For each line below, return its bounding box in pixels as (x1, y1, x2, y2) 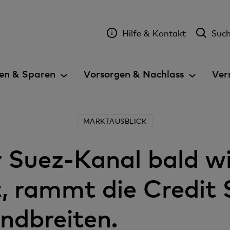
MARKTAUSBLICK (83, 117, 147, 125)
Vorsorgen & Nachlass (84, 68, 184, 80)
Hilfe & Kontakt (122, 27, 186, 39)
